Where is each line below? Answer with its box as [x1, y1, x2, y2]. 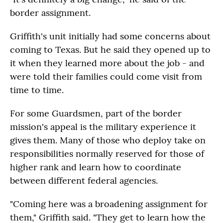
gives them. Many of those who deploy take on [10, 134, 206, 146]
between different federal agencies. [10, 175, 158, 186]
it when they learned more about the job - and [10, 57, 205, 69]
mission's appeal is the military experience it [10, 121, 196, 132]
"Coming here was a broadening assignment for [10, 198, 208, 210]
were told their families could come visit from [10, 71, 202, 82]
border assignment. [10, 7, 91, 18]
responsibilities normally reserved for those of [10, 148, 204, 159]
